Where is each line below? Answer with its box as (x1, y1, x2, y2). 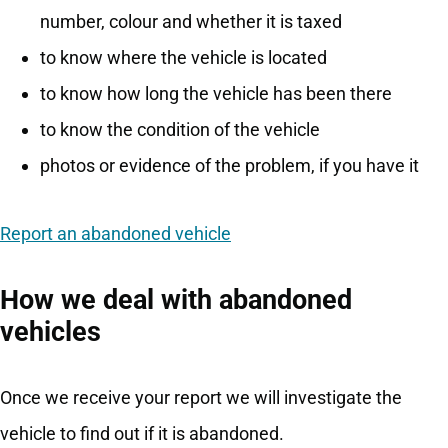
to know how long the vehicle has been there (40, 83, 392, 105)
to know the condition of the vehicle (40, 119, 320, 141)
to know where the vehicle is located (40, 47, 327, 69)
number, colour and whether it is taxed (40, 11, 342, 33)
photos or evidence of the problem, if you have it (40, 155, 419, 177)
